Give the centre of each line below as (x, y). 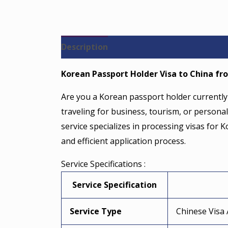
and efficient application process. (123, 141)
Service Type (96, 211)
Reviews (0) (141, 47)
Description (84, 47)
